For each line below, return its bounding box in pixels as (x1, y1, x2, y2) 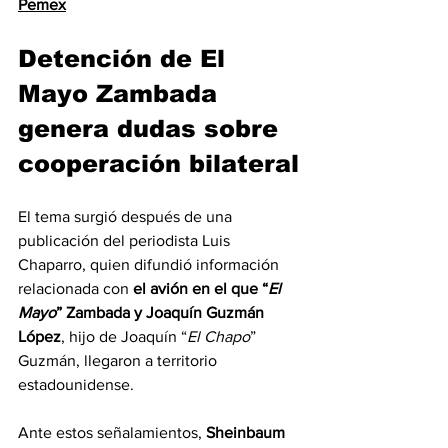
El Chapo (187, 328, 250, 346)
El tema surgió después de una (18, 208, 236, 226)
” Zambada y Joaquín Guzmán (56, 304, 268, 322)
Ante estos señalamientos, (18, 424, 206, 442)
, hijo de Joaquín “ (61, 328, 187, 346)
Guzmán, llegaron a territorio (18, 352, 221, 370)
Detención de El (18, 45, 233, 73)
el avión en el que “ (133, 280, 268, 298)
